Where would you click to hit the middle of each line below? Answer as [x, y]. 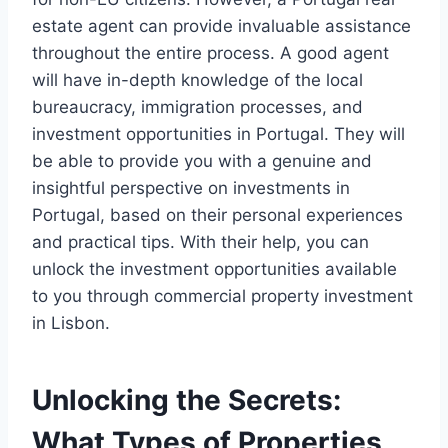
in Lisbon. [71, 323]
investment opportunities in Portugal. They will [218, 134]
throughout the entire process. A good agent [210, 53]
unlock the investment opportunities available [214, 269]
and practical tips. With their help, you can [200, 242]
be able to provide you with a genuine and [202, 161]
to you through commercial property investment [222, 296]
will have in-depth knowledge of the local [197, 80]
